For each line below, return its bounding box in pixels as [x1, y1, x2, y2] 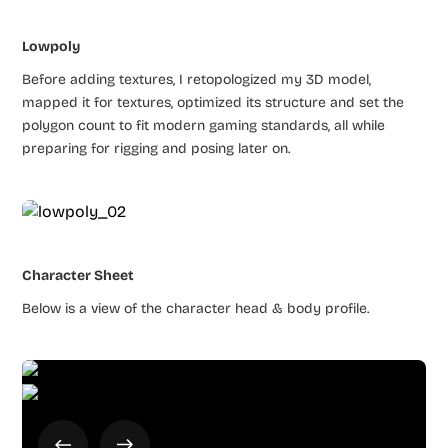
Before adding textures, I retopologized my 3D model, [22, 70, 372, 88]
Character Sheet [22, 266, 135, 284]
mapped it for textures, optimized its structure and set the [22, 93, 405, 111]
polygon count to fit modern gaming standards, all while [22, 116, 386, 134]
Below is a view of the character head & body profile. [22, 299, 370, 317]
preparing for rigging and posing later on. [22, 139, 291, 157]
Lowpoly [22, 37, 81, 55]
